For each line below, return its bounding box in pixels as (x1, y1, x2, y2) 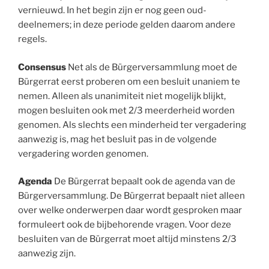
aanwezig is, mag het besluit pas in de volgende (18, 133, 217, 145)
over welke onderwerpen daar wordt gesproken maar (18, 205, 242, 216)
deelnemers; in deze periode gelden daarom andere (18, 19, 235, 31)
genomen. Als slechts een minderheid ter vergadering (18, 119, 246, 130)
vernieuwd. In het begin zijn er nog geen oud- (18, 5, 207, 16)
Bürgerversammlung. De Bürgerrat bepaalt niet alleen (18, 190, 245, 202)
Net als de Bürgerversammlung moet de (66, 61, 237, 73)
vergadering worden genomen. (18, 148, 148, 159)
